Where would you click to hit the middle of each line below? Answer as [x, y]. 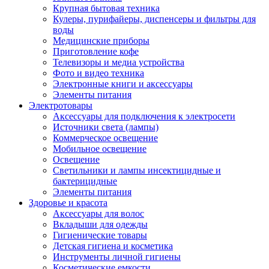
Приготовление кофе [96, 51]
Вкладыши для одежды [100, 224]
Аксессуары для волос [98, 213]
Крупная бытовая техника [106, 8]
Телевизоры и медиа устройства [119, 62]
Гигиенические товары [100, 235]
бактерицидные [85, 181]
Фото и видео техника [98, 73]
